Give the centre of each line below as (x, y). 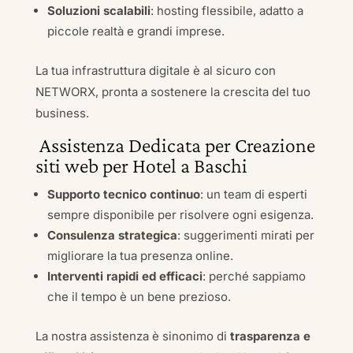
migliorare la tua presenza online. (140, 256)
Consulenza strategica (112, 235)
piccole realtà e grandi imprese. (136, 31)
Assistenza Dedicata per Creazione (175, 145)
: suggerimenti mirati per (245, 235)
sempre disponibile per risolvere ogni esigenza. (180, 215)
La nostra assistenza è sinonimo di (132, 336)
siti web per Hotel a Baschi (141, 166)
